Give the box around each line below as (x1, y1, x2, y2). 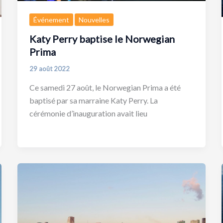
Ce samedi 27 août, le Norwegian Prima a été (29, 82, 181, 92)
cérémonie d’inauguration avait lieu (29, 108, 147, 118)
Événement (33, 15, 69, 24)
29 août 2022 (29, 64, 70, 73)
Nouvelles (78, 15, 110, 24)
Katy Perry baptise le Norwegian (29, 32, 175, 45)
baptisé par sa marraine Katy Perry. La (29, 95, 158, 105)
